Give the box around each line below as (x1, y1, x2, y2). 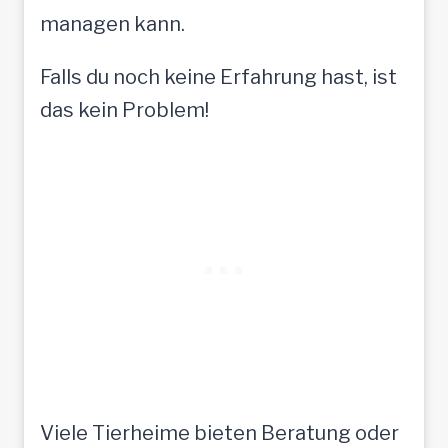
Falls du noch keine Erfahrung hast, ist (40, 64, 397, 89)
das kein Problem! (40, 97, 209, 122)
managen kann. (40, 11, 185, 36)
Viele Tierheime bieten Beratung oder (40, 420, 399, 445)
